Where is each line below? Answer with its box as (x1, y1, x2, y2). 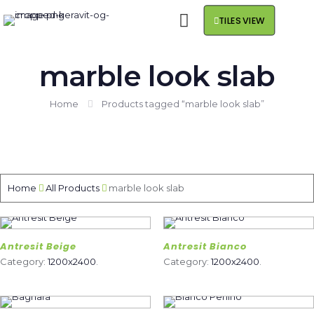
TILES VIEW (219, 14, 265, 27)
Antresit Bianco (163, 240, 247, 253)
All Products (46, 182, 100, 193)
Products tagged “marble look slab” (102, 98, 264, 109)
